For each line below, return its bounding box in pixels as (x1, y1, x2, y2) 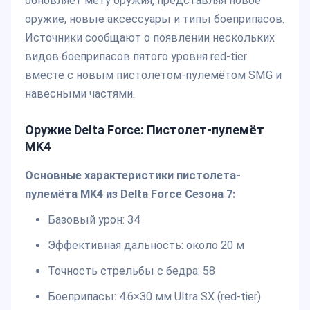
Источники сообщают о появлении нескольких (25, 31, 275, 45)
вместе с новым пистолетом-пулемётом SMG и (25, 69, 282, 82)
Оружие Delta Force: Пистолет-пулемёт (25, 122, 264, 138)
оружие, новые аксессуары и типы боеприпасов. (25, 12, 284, 26)
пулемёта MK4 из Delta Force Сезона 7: (25, 187, 235, 201)
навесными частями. (25, 87, 135, 101)
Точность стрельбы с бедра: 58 (47, 264, 215, 277)
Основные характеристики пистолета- (25, 168, 241, 182)
